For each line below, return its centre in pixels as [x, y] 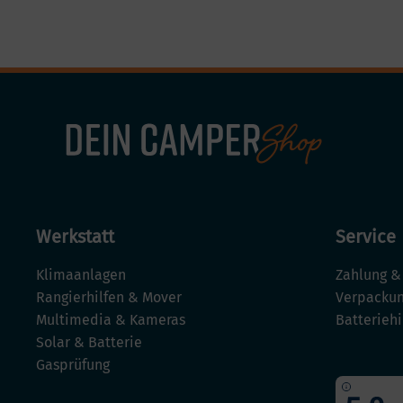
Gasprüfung [73, 365]
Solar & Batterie [89, 343]
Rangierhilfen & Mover [109, 298]
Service [366, 237]
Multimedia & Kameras [111, 320]
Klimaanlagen [81, 275]
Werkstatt [75, 237]
